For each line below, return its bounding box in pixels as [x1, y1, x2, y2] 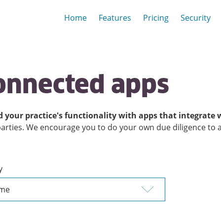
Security [181, 12, 211, 23]
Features [99, 12, 131, 23]
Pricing [143, 12, 169, 23]
